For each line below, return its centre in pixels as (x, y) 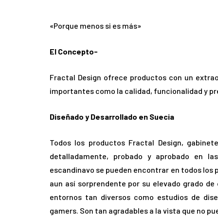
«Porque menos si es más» (95, 26)
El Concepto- (74, 52)
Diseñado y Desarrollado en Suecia (112, 117)
